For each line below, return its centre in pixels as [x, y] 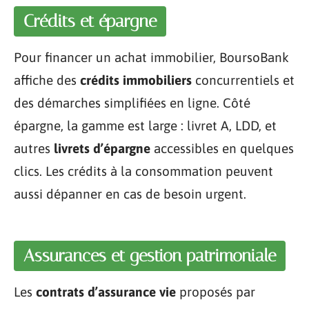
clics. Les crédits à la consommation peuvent [143, 171]
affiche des [47, 80]
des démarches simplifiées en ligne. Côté [132, 103]
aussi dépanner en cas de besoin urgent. [130, 194]
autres [34, 148]
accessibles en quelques [222, 148]
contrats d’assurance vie [106, 291]
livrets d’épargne [102, 148]
